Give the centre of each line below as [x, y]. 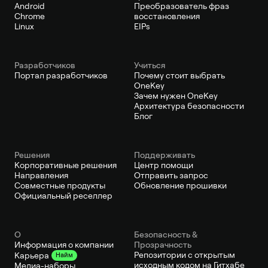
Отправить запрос [171, 175]
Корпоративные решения [66, 165]
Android [30, 6]
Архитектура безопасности [189, 106]
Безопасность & [166, 234]
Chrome [30, 16]
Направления [41, 175]
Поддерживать [165, 155]
